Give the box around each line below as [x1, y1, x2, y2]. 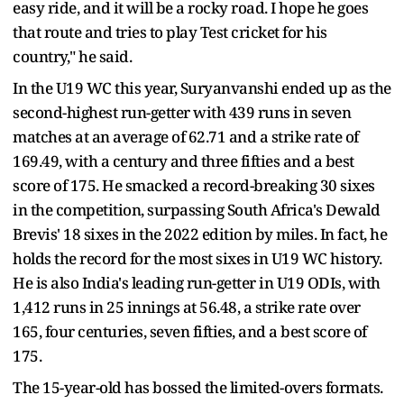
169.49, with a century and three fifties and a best [13, 150, 354, 171]
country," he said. [13, 45, 132, 67]
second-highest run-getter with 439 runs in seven [13, 101, 351, 123]
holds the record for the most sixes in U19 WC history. [13, 247, 381, 269]
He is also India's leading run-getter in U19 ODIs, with [13, 271, 381, 293]
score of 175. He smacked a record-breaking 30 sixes [13, 174, 375, 196]
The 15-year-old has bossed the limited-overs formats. [13, 376, 383, 398]
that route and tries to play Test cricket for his [13, 21, 327, 42]
